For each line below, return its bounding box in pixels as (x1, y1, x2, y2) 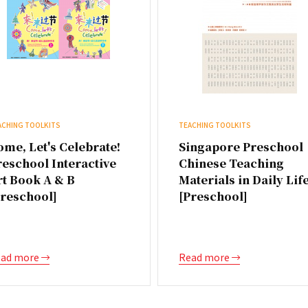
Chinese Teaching (179, 155, 284, 171)
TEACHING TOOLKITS (179, 120, 251, 130)
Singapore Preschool (179, 139, 303, 155)
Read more (179, 250, 232, 264)
